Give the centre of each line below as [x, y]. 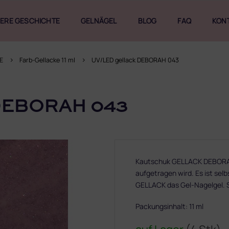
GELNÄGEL [99, 21]
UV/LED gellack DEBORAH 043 [135, 60]
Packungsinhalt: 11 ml [169, 206]
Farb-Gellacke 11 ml [47, 60]
